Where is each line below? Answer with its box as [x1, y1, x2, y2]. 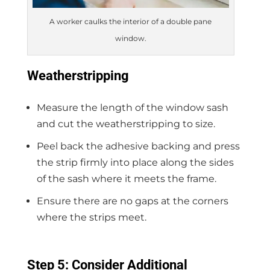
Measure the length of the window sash [36, 101, 228, 113]
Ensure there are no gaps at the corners [36, 195, 228, 207]
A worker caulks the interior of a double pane [49, 16, 212, 26]
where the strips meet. [36, 211, 146, 223]
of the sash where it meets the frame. [36, 172, 216, 184]
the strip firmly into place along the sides [36, 156, 234, 168]
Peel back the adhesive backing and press [36, 140, 240, 152]
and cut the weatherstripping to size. [36, 118, 215, 130]
